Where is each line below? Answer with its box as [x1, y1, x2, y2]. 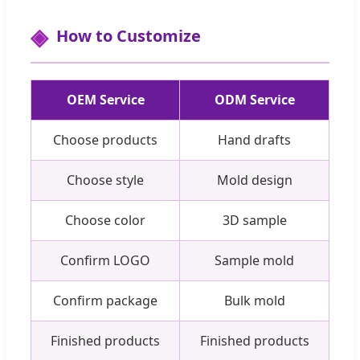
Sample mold [215, 251, 294, 269]
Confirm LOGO [60, 251, 150, 269]
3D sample [222, 211, 287, 229]
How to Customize [56, 24, 201, 47]
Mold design [216, 170, 292, 189]
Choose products [53, 130, 157, 149]
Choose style [67, 170, 144, 189]
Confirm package [53, 291, 157, 309]
